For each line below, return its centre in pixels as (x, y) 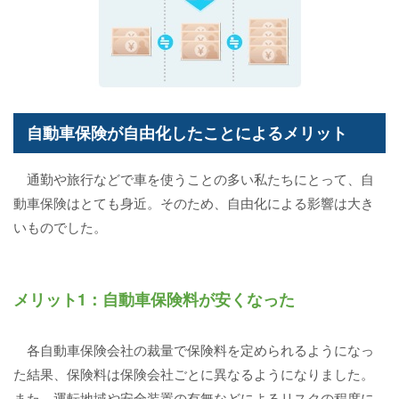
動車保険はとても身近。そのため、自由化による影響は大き (194, 203)
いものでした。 (60, 227)
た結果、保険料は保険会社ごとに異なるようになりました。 (194, 374)
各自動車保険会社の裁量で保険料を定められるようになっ (194, 350)
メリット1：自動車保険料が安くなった (154, 300)
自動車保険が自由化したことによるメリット (187, 133)
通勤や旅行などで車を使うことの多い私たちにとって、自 (194, 179)
